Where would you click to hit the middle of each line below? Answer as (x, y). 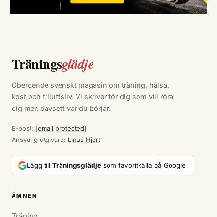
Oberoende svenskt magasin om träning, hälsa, (90, 85)
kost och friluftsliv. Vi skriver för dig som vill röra (93, 97)
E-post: (23, 129)
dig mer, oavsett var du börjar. (61, 108)
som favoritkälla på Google (143, 165)
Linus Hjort (84, 140)
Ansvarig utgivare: (40, 140)
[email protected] (61, 129)
